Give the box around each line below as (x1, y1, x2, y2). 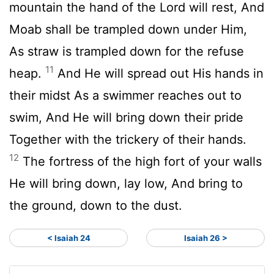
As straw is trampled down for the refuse (9, 43, 244, 59)
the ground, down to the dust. (9, 198, 182, 213)
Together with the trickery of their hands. (9, 131, 246, 147)
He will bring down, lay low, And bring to (9, 176, 243, 191)
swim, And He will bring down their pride (9, 109, 243, 125)
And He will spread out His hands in (54, 65, 264, 81)
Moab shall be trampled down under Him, (9, 21, 247, 37)
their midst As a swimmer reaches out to (9, 87, 242, 103)
